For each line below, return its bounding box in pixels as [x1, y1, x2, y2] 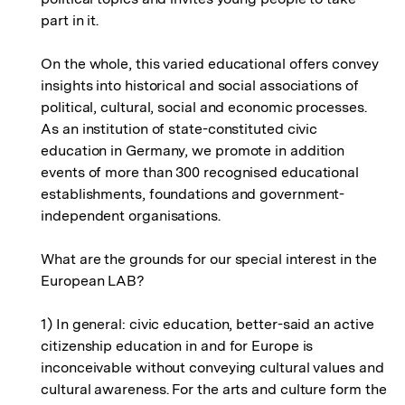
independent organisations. [41, 207, 221, 224]
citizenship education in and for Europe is [41, 337, 314, 354]
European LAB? [41, 272, 146, 289]
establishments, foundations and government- [41, 185, 345, 202]
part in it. [41, 12, 99, 29]
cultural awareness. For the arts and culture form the [41, 381, 387, 398]
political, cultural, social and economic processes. [41, 99, 367, 116]
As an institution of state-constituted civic [41, 120, 318, 137]
